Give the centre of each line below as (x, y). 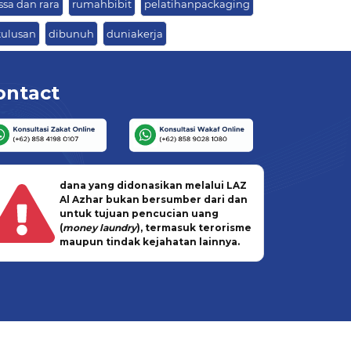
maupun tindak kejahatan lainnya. (149, 242)
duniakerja (135, 34)
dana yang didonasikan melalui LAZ (153, 186)
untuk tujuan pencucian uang (139, 214)
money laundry (99, 228)
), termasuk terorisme (194, 228)
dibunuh (71, 34)
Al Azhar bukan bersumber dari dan (153, 200)
